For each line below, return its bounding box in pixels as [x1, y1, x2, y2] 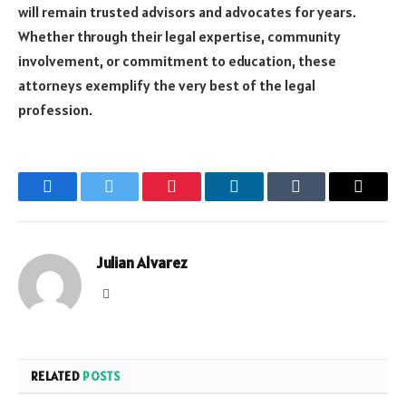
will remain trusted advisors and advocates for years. [18, 3, 356, 22]
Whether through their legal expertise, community [18, 27, 341, 46]
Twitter [108, 190, 156, 209]
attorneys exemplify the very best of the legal [18, 76, 315, 95]
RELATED [31, 368, 83, 385]
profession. [18, 101, 92, 120]
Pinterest [170, 190, 228, 209]
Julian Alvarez [97, 253, 188, 274]
